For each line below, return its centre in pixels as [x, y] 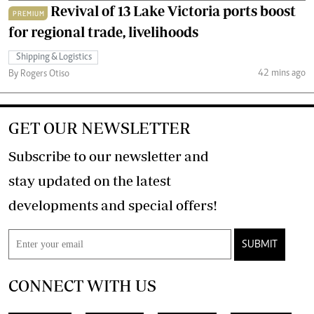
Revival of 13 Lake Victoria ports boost [173, 11]
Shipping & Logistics [54, 57]
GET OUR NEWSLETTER [100, 128]
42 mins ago [281, 73]
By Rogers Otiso [39, 74]
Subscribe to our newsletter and [109, 156]
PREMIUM [29, 14]
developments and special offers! [197, 205]
